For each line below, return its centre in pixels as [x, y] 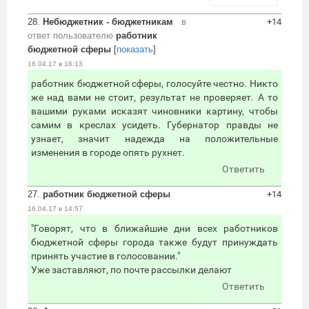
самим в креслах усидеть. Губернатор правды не [154, 125]
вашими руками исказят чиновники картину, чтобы [154, 111]
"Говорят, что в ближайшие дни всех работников [154, 229]
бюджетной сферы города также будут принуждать [154, 242]
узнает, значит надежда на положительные [154, 139]
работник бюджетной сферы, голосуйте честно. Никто [154, 84]
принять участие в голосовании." [106, 256]
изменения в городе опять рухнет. [108, 153]
